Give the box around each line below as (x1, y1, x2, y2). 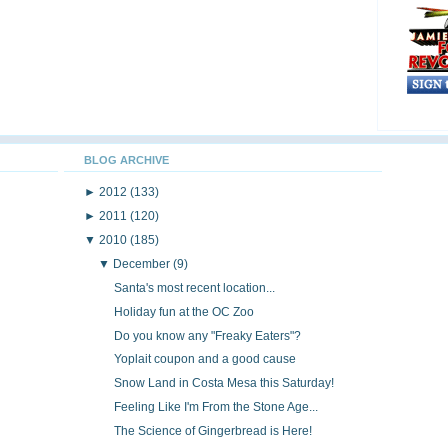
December (113, 256, 174, 271)
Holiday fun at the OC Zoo (113, 304, 254, 319)
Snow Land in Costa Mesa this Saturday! (113, 376, 334, 391)
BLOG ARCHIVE (84, 153, 169, 166)
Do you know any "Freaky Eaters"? (113, 328, 301, 343)
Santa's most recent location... (113, 280, 275, 295)
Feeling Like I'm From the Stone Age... (113, 400, 318, 415)
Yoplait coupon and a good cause (113, 352, 296, 367)
